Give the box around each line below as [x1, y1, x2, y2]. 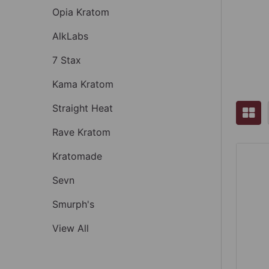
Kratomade [52, 150, 102, 162]
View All [52, 222, 89, 234]
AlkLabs [52, 29, 88, 42]
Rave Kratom [52, 125, 110, 138]
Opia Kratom [52, 5, 109, 18]
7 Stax [52, 53, 81, 66]
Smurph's [52, 198, 94, 210]
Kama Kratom [52, 77, 113, 90]
